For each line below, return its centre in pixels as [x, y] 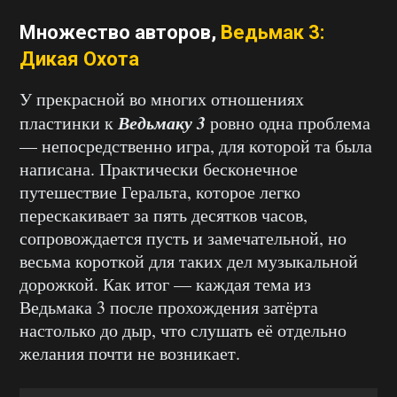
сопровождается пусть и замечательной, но [183, 238]
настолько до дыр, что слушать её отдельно [183, 331]
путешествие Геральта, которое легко [160, 192]
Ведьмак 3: [272, 33]
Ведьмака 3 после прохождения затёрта [169, 307]
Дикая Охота [79, 59]
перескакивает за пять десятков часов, [163, 215]
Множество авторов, [120, 33]
